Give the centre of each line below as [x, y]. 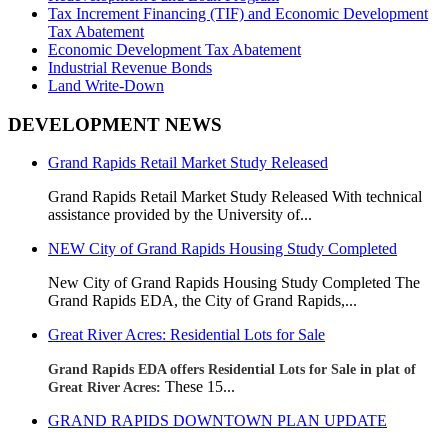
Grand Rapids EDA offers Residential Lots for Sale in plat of [232, 370]
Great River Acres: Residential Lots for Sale [186, 335]
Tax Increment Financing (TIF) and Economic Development [238, 13]
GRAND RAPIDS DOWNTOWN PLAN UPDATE [217, 421]
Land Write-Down [106, 85]
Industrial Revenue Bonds [130, 67]
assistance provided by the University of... [180, 215]
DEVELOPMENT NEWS [115, 124]
